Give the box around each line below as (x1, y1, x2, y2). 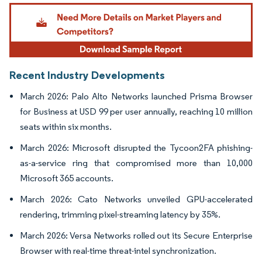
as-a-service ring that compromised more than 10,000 (20, 157, 253, 169)
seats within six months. (20, 121, 112, 133)
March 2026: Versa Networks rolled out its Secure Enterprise (20, 230, 253, 242)
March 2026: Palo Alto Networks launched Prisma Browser (20, 91, 253, 102)
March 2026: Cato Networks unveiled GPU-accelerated (20, 194, 253, 205)
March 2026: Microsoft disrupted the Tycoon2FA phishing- (20, 142, 253, 154)
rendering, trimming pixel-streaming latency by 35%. (20, 209, 220, 220)
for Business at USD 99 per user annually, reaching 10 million (20, 106, 253, 118)
